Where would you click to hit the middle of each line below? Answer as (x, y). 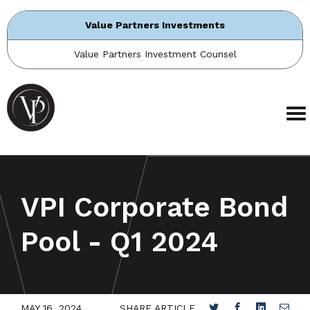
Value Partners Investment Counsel (155, 54)
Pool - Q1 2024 (119, 242)
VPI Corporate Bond (154, 207)
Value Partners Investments (155, 25)
